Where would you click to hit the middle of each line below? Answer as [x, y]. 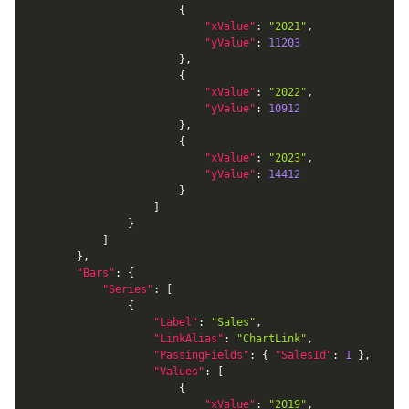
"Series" [128, 289]
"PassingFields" [201, 355]
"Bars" [96, 273]
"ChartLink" [272, 338]
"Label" [176, 322]
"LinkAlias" [189, 338]
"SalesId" [304, 355]
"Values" [179, 371]
